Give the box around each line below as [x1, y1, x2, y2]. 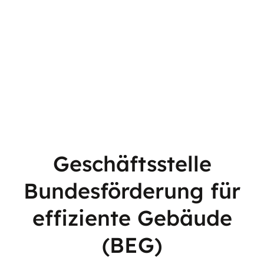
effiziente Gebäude [32, 204, 232, 232]
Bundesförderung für [24, 177, 240, 204]
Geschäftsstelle [52, 150, 212, 177]
